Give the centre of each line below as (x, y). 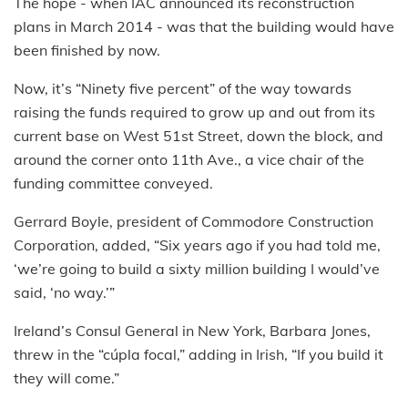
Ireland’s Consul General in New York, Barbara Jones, (192, 330)
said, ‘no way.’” (64, 292)
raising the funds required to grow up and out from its (194, 112)
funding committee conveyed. (113, 183)
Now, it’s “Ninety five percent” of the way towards (183, 88)
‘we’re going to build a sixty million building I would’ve (197, 268)
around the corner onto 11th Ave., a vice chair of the (189, 159)
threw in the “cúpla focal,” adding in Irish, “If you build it (199, 354)
